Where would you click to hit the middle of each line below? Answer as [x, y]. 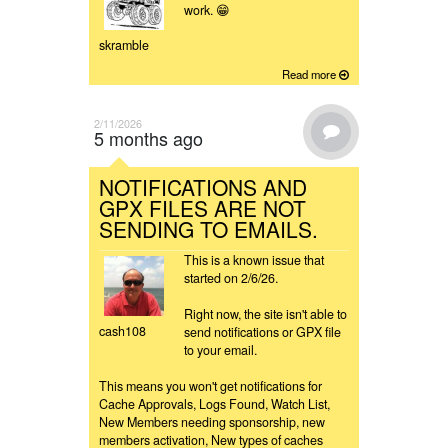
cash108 [122, 331]
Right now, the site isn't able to [265, 314]
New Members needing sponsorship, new [212, 422]
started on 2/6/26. [234, 278]
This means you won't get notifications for [210, 386]
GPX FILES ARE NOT [202, 208]
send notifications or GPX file [262, 332]
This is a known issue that [254, 260]
